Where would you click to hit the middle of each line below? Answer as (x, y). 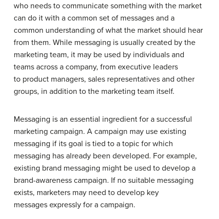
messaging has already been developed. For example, (105, 156)
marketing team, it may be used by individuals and (99, 55)
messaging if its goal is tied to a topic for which (93, 143)
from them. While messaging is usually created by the (105, 42)
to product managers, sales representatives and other (104, 79)
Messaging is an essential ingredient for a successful (103, 119)
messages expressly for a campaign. (75, 205)
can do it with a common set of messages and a (94, 18)
